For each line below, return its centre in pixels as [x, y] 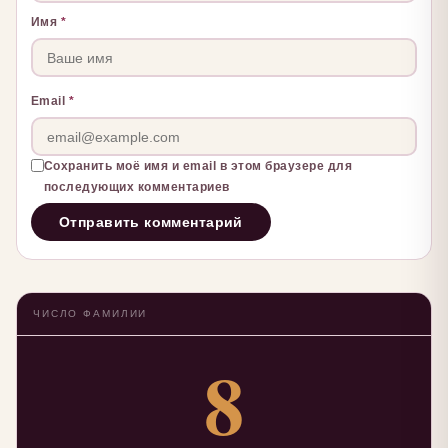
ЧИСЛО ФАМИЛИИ [90, 314]
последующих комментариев [137, 187]
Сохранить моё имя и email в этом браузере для [198, 166]
